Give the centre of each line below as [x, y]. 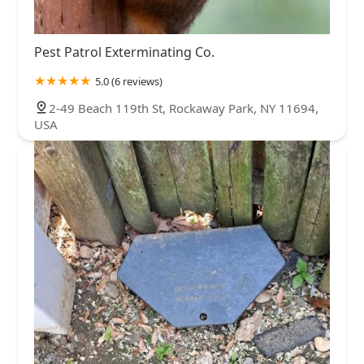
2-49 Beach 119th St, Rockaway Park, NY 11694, [184, 108]
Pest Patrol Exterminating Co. [124, 52]
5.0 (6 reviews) [129, 81]
